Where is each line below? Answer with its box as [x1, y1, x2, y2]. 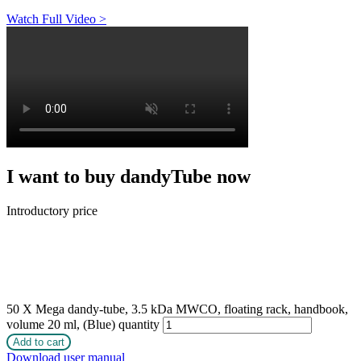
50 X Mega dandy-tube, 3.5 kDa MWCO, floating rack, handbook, [6, 302, 348, 317]
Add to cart [13, 336, 64, 349]
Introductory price [6, 204, 98, 218]
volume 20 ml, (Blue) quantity [6, 317, 160, 332]
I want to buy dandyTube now [6, 166, 251, 188]
